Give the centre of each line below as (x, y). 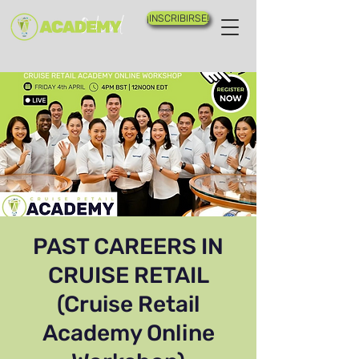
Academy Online (128, 333)
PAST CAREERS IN (128, 246)
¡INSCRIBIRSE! (178, 18)
